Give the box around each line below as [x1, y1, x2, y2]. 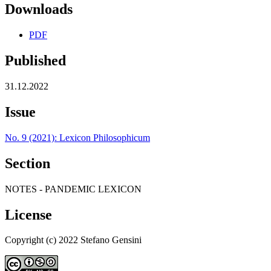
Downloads [5, 1, 73, 18]
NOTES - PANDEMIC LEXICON [5, 183, 142, 194]
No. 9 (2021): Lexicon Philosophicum [5, 132, 150, 143]
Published [5, 53, 66, 69]
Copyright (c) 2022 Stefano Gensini [5, 235, 142, 246]
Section [5, 155, 50, 171]
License [5, 206, 52, 223]
